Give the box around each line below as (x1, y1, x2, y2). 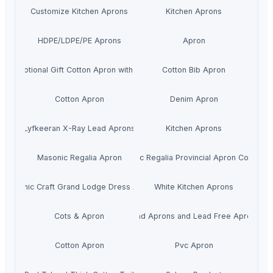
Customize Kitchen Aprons (30, 7, 128, 16)
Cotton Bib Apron (162, 65, 225, 75)
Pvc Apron (174, 241, 213, 250)
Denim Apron (169, 94, 218, 104)
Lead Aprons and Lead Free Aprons (127, 211, 260, 221)
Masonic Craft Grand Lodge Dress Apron (3, 182, 155, 192)
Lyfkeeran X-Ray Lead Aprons (23, 124, 135, 133)
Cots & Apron (54, 211, 104, 221)
